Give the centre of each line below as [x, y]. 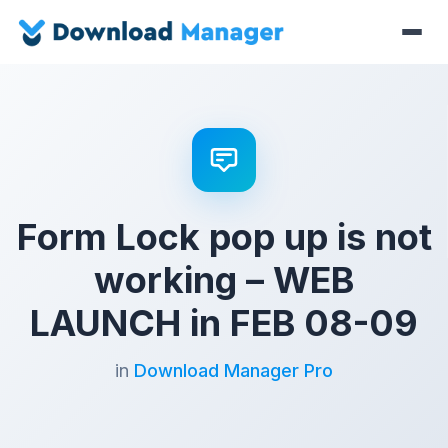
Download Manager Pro [233, 370]
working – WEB [224, 280]
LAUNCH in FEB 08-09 [224, 323]
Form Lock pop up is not [224, 237]
